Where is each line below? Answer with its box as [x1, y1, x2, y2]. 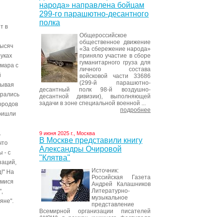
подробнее [120, 107, 151, 113]
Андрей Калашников [92, 181, 151, 187]
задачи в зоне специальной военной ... [39, 100, 146, 107]
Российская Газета [92, 174, 151, 181]
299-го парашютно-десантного [39, 10, 149, 18]
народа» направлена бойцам [39, 1, 144, 9]
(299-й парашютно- [79, 79, 151, 86]
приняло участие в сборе [79, 52, 151, 59]
